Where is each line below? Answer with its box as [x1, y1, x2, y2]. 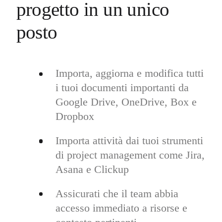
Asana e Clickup [55, 163, 129, 176]
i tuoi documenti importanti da [55, 81, 189, 94]
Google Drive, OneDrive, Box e [55, 96, 197, 109]
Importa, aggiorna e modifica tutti [55, 67, 204, 80]
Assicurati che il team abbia [55, 187, 178, 200]
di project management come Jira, [55, 149, 205, 162]
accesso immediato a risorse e [55, 201, 187, 214]
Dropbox [55, 110, 94, 123]
